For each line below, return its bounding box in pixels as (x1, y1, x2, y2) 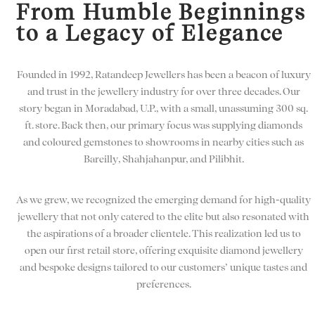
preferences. (136, 278, 191, 290)
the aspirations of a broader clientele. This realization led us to (26, 228, 301, 240)
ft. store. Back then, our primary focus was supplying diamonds (25, 120, 302, 131)
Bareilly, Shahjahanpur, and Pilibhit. (83, 153, 244, 165)
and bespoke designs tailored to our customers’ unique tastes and (20, 262, 307, 274)
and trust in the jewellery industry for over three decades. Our (27, 86, 300, 98)
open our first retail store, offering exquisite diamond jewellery (24, 245, 303, 257)
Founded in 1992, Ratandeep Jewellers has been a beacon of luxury (16, 69, 311, 81)
